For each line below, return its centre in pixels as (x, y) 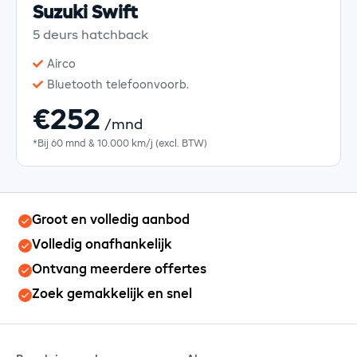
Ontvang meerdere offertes (119, 271)
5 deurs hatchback (90, 35)
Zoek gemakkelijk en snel (112, 295)
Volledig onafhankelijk (102, 246)
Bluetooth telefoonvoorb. (118, 85)
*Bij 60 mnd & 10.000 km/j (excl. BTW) (120, 144)
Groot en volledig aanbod (110, 221)
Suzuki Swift (85, 13)
